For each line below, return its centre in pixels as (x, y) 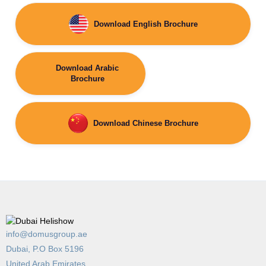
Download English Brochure (146, 24)
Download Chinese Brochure (146, 123)
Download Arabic (88, 68)
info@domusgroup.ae (47, 234)
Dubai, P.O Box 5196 (45, 248)
